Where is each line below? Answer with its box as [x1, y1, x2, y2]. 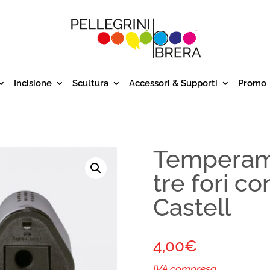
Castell [152, 193, 231, 222]
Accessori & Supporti [128, 78, 218, 89]
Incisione [13, 78, 52, 89]
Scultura [72, 78, 108, 89]
